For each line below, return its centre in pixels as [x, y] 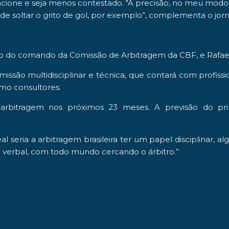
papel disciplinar [181, 139]
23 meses [126, 107]
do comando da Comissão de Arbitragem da [93, 55]
